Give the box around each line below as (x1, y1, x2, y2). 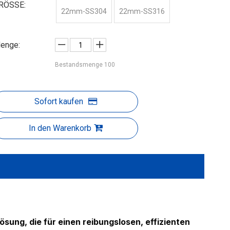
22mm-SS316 (119, 7, 165, 15)
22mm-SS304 (61, 7, 107, 15)
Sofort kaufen (34, 97, 84, 106)
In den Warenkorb (29, 123, 92, 133)
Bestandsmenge (55, 61, 105, 68)
